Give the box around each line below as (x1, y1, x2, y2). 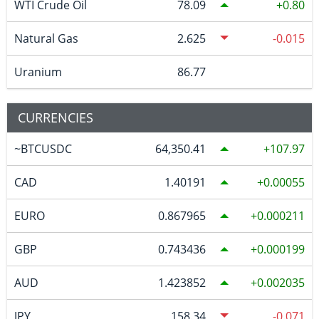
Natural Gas (14, 30, 78, 46)
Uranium (14, 63, 62, 80)
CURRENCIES (18, 108, 93, 126)
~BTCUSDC (14, 140, 72, 157)
